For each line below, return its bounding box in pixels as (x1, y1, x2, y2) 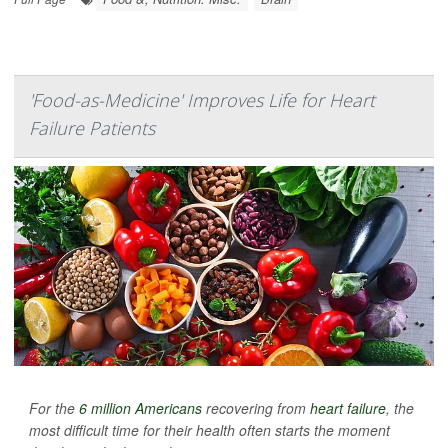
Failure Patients (29, 116, 155, 140)
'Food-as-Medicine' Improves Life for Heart (29, 88, 375, 112)
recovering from (202, 398, 310, 418)
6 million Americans (79, 398, 202, 418)
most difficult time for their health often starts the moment (29, 420, 390, 440)
